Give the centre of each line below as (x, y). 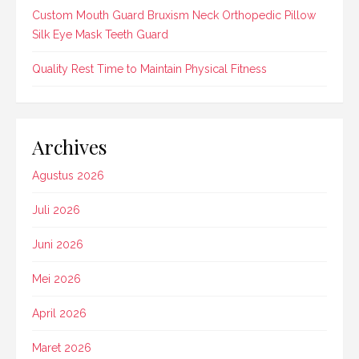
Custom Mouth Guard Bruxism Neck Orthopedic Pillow (174, 16)
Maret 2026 (62, 348)
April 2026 (59, 314)
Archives (70, 147)
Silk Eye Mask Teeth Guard (100, 35)
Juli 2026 (56, 210)
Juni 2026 (58, 245)
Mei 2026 (56, 279)
